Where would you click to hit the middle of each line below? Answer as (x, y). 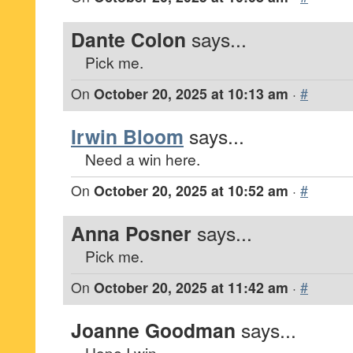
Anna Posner (131, 233)
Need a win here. (143, 159)
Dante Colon (128, 39)
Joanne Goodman (153, 330)
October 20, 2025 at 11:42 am (191, 287)
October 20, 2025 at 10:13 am (191, 93)
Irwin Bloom (127, 136)
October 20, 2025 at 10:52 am (191, 190)
